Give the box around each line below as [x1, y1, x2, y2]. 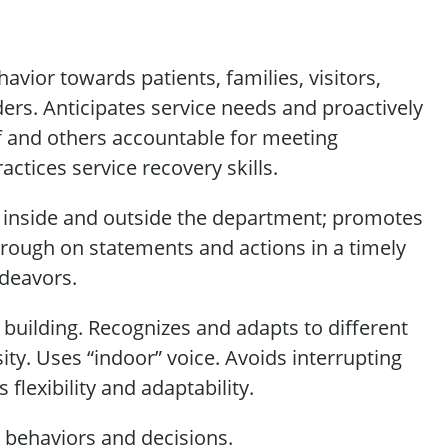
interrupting [292, 344, 402, 371]
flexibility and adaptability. [9, 374, 254, 401]
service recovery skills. [67, 154, 278, 181]
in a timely [311, 234, 406, 261]
